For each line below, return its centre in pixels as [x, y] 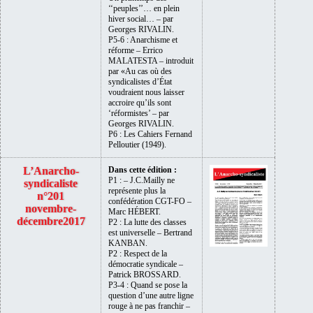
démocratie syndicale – [146, 264]
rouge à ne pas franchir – [149, 306]
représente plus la [137, 190]
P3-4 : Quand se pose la [148, 285]
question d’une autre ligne [151, 295]
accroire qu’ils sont [140, 102]
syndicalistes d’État [140, 81]
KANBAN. [128, 243]
